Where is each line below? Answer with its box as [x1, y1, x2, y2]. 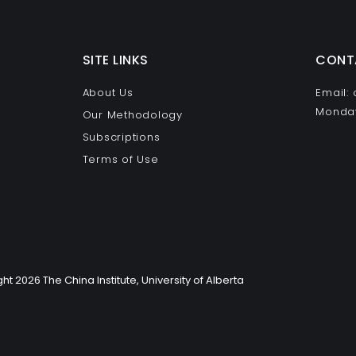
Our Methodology [82, 107, 183, 122]
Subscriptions [82, 130, 161, 145]
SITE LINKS [82, 51, 149, 69]
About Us [82, 85, 133, 100]
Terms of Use [82, 152, 159, 167]
